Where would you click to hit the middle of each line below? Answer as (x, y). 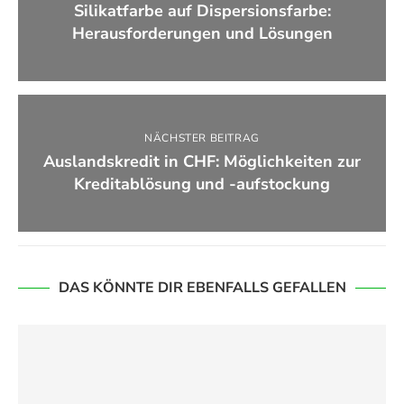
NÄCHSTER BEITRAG (202, 138)
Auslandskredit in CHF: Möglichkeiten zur (202, 162)
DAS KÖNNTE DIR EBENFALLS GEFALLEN (202, 288)
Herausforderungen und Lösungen (202, 34)
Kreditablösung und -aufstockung (202, 184)
